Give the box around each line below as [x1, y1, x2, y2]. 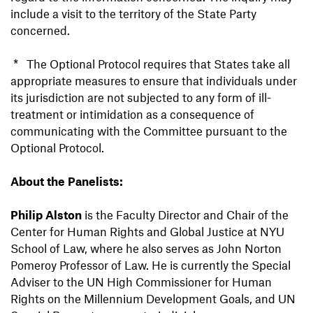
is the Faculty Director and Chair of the [82, 208, 289, 222]
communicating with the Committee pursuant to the [10, 124, 287, 138]
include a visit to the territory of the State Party [10, 6, 256, 21]
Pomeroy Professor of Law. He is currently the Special [10, 258, 291, 272]
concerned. [10, 23, 70, 38]
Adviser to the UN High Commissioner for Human [10, 275, 272, 289]
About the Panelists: [10, 174, 123, 189]
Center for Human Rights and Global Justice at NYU [10, 224, 284, 239]
